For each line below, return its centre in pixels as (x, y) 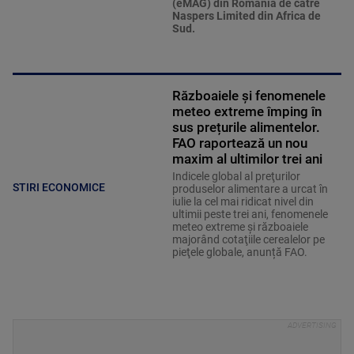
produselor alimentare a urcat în (250, 189)
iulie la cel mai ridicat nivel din (243, 202)
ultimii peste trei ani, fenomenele (250, 215)
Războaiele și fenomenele (249, 96)
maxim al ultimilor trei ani (247, 159)
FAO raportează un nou (239, 143)
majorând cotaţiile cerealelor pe (248, 240)
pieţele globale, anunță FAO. (239, 252)
